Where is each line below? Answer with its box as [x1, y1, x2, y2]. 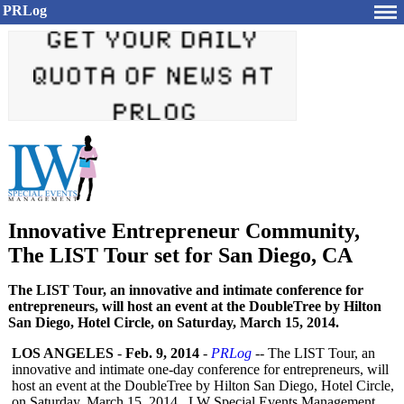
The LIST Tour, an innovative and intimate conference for [8, 282, 363, 298]
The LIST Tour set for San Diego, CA [8, 243, 353, 267]
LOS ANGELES [12, 345, 114, 361]
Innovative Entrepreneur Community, [8, 219, 360, 243]
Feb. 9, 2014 [125, 345, 199, 361]
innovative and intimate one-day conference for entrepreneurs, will [12, 362, 389, 377]
